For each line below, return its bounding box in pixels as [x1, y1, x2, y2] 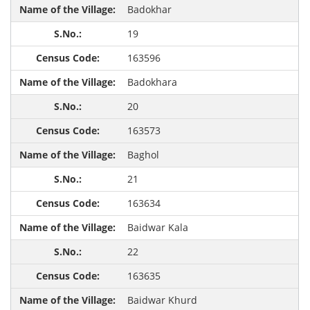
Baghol [127, 148, 159, 162]
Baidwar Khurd [127, 293, 197, 307]
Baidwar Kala [127, 221, 188, 235]
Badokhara [127, 75, 177, 89]
